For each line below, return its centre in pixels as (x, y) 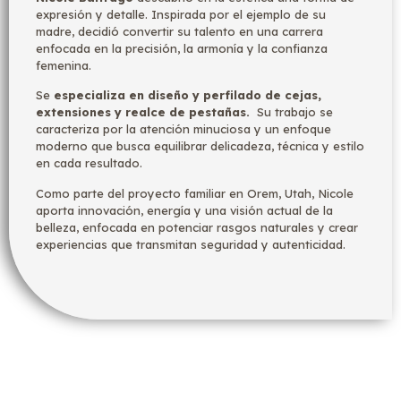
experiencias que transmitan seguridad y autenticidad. (191, 244)
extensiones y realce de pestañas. (143, 112)
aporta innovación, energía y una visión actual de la (184, 210)
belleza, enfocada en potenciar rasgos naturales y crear (197, 227)
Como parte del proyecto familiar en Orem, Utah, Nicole (195, 193)
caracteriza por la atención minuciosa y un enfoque (183, 129)
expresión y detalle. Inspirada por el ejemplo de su (181, 15)
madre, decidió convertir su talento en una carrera (179, 32)
